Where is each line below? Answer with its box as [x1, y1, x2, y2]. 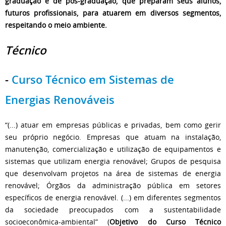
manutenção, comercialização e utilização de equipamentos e [5, 144, 221, 154]
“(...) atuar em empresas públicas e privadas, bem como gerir [5, 120, 221, 130]
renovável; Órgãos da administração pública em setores [5, 180, 221, 190]
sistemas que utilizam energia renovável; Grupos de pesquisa [5, 156, 221, 166]
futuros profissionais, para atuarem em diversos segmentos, [5, 8, 221, 18]
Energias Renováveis [5, 92, 115, 107]
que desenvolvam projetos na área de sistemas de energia [5, 168, 221, 178]
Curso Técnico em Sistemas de [12, 72, 174, 87]
